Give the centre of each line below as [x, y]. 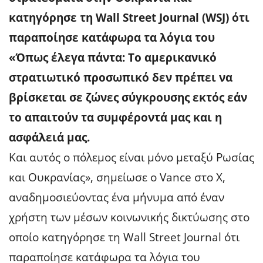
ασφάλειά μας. [49, 137]
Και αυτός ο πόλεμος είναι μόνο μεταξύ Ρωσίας [131, 157]
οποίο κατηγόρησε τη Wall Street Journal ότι [124, 237]
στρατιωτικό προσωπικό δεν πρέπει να [121, 77]
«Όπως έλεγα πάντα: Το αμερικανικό [113, 57]
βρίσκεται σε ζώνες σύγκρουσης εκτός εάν [128, 97]
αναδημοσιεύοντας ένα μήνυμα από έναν [117, 197]
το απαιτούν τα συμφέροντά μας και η [115, 117]
